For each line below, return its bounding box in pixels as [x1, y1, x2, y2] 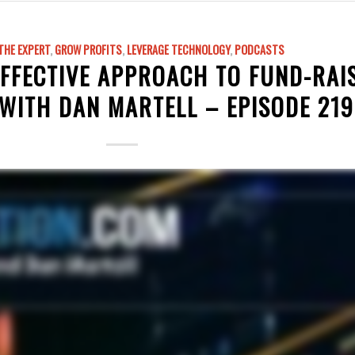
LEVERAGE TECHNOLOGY [127, 40, 231, 58]
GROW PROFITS [55, 40, 123, 58]
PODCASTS [235, 40, 285, 58]
